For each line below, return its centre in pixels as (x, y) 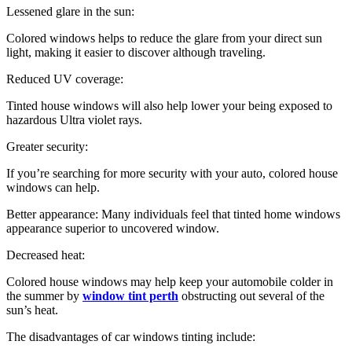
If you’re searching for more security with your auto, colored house (172, 173)
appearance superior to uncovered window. (113, 228)
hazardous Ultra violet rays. (74, 119)
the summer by (44, 295)
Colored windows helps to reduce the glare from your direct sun (164, 38)
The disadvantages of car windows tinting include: (131, 336)
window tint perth (130, 295)
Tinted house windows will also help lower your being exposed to (169, 105)
